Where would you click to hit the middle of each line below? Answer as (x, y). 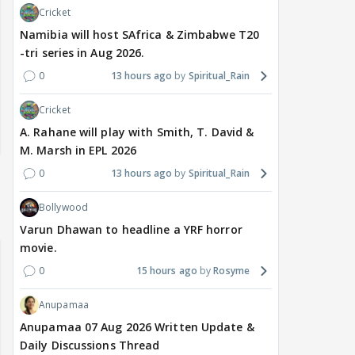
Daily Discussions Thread (90, 345)
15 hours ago (166, 271)
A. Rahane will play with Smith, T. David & (137, 132)
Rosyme (231, 271)
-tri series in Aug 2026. (82, 53)
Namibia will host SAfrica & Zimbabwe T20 (139, 35)
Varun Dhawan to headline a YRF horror (131, 230)
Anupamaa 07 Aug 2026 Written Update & (137, 327)
